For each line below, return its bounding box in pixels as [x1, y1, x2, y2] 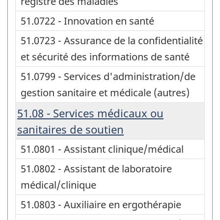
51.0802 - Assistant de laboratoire [21, 162, 172, 175]
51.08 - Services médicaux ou [17, 105, 164, 120]
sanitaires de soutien [17, 121, 124, 137]
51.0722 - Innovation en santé [21, 14, 154, 27]
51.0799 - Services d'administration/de [21, 69, 195, 83]
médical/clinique [21, 178, 96, 192]
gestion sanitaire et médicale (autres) [21, 85, 190, 99]
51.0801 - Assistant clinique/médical [21, 142, 184, 156]
